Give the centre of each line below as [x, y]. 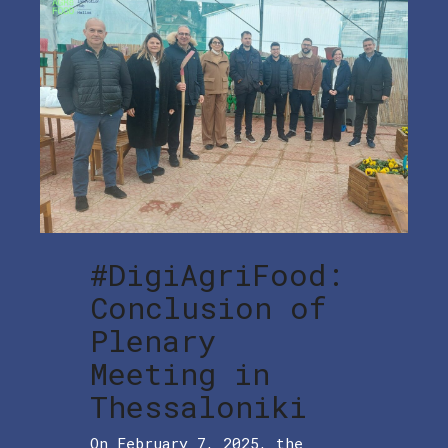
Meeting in [180, 374]
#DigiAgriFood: [217, 275]
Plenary [153, 341]
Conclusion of [208, 308]
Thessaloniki [198, 407]
